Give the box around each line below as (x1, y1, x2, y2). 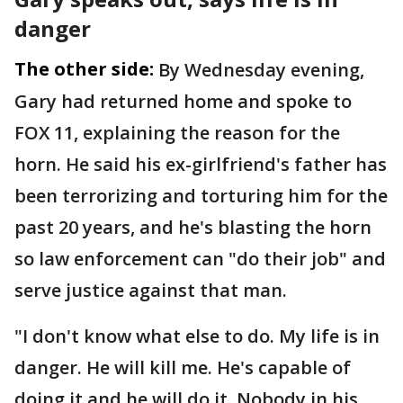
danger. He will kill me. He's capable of (14, 355, 351, 380)
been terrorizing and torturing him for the (14, 184, 388, 208)
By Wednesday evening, (158, 58, 364, 82)
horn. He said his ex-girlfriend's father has (14, 152, 387, 176)
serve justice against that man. (14, 278, 291, 302)
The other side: (14, 57, 154, 81)
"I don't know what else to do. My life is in (14, 324, 380, 348)
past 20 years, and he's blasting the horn (14, 215, 372, 239)
